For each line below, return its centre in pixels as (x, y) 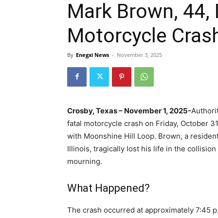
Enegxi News (92, 54)
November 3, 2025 (139, 54)
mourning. (85, 161)
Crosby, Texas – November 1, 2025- (129, 110)
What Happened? (109, 188)
